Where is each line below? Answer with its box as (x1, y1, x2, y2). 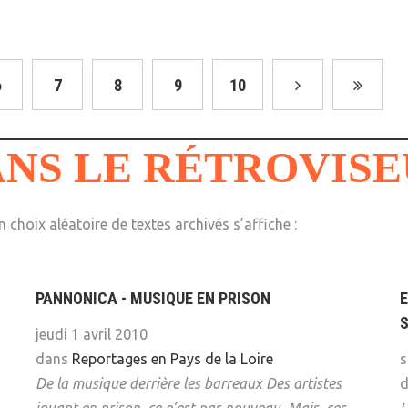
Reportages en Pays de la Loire (72, 351, 273, 368)
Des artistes (266, 375, 342, 393)
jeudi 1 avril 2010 (36, 326, 148, 343)
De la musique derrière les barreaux (36, 375, 262, 393)
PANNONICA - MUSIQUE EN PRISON (36, 289, 270, 309)
